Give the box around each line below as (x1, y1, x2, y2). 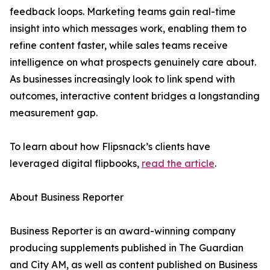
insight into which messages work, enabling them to (10, 22, 246, 35)
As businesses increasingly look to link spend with (10, 73, 235, 86)
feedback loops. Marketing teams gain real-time (10, 5, 236, 18)
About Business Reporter (10, 191, 124, 204)
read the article (142, 157, 215, 170)
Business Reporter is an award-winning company (10, 225, 236, 237)
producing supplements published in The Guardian (10, 242, 243, 254)
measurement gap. (10, 107, 98, 119)
